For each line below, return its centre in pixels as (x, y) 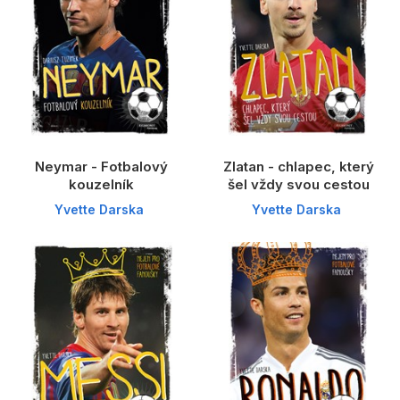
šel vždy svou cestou (299, 184)
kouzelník (101, 184)
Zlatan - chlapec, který (299, 166)
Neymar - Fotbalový (101, 166)
